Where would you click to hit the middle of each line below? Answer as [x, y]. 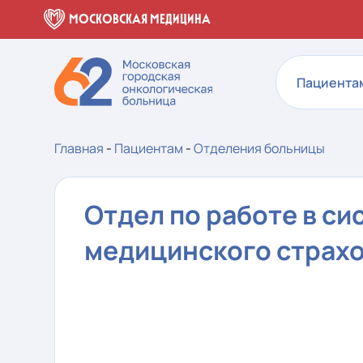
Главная [79, 148]
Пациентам [149, 148]
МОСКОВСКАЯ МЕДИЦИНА [140, 19]
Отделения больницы [260, 148]
